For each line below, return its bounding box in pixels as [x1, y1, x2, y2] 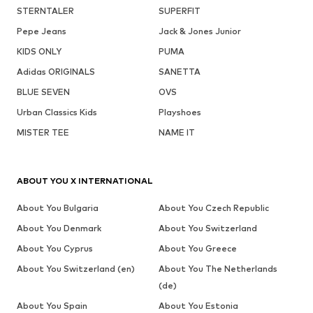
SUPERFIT [158, 5, 201, 16]
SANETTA [158, 66, 201, 77]
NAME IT [158, 126, 195, 138]
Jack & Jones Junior [158, 25, 241, 36]
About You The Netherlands [158, 263, 277, 274]
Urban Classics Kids [17, 106, 97, 117]
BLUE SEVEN [17, 86, 70, 97]
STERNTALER [17, 5, 74, 16]
